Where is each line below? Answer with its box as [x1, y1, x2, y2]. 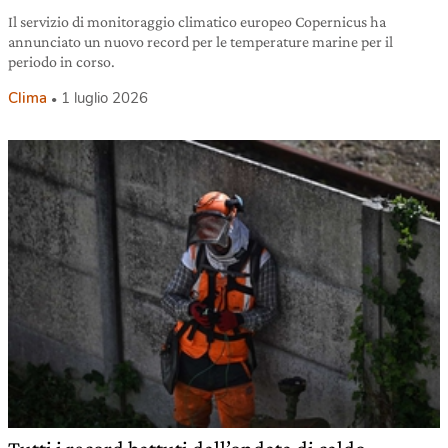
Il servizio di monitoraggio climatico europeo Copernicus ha [8, 13, 386, 31]
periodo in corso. [8, 53, 115, 71]
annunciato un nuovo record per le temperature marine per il [8, 33, 393, 51]
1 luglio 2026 [61, 88, 148, 109]
